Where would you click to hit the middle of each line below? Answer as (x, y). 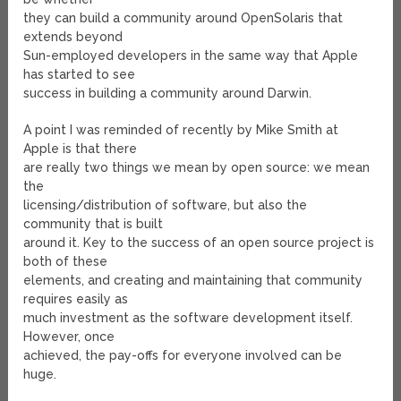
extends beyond (73, 37)
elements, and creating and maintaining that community (193, 281)
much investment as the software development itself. (188, 318)
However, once (69, 337)
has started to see (80, 75)
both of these (66, 262)
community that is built (94, 224)
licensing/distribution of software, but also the (166, 205)
